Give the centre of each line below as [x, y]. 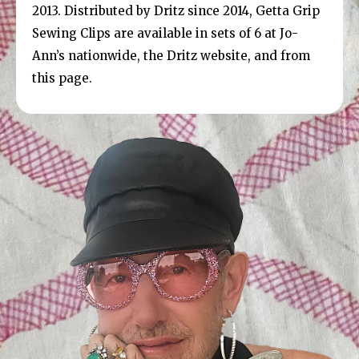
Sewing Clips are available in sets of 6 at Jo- [165, 33]
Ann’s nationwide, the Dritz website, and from [171, 55]
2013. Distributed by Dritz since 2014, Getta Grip [176, 10]
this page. [62, 78]
